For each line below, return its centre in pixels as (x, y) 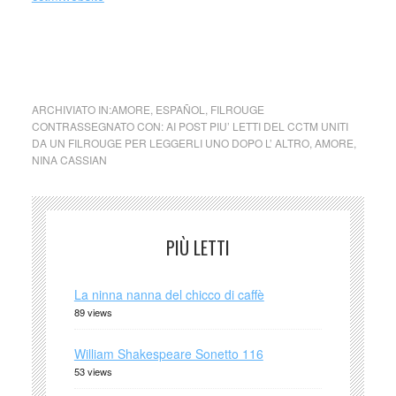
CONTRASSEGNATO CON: (99, 126)
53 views (93, 371)
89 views (93, 312)
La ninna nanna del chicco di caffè (169, 294)
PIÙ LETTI (198, 247)
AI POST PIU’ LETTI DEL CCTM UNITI (257, 126)
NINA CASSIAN (69, 160)
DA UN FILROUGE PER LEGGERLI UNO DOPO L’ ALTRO (170, 143)
